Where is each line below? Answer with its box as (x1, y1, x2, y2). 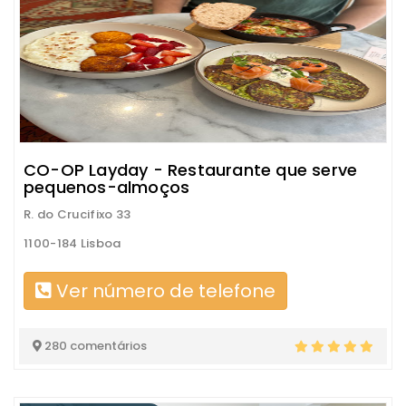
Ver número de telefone (52, 278, 275, 304)
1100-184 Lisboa (24, 235, 121, 252)
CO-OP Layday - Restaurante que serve (24, 159, 358, 181)
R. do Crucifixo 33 (24, 206, 131, 223)
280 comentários (42, 337, 147, 354)
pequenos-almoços (24, 176, 190, 198)
